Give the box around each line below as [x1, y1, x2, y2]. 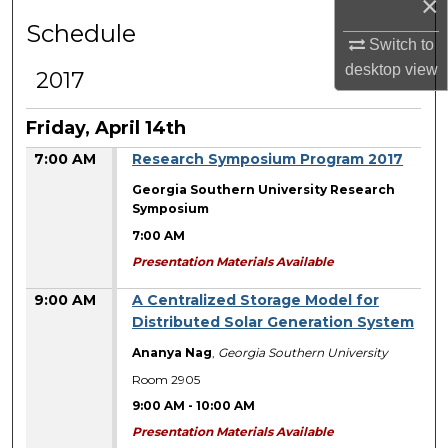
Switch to [364, 36, 434, 54]
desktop [344, 61, 401, 79]
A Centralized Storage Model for [132, 291, 380, 310]
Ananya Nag [132, 345, 213, 361]
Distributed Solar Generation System [132, 313, 415, 332]
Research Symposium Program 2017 [132, 150, 404, 169]
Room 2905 [132, 371, 201, 387]
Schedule [26, 19, 137, 49]
